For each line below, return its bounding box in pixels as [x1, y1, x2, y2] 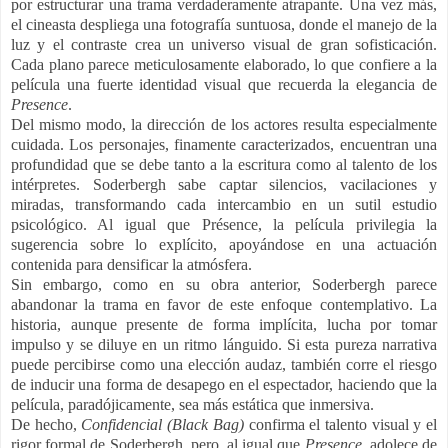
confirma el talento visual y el [248, 416, 438, 434]
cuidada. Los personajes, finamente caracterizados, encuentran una [11, 136, 437, 154]
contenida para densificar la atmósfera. [11, 256, 252, 274]
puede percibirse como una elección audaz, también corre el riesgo [11, 356, 437, 374]
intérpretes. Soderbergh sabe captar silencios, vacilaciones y [11, 176, 437, 194]
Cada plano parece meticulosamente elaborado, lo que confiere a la [11, 56, 437, 74]
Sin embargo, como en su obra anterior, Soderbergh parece [11, 276, 437, 294]
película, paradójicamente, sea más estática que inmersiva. [11, 396, 374, 414]
